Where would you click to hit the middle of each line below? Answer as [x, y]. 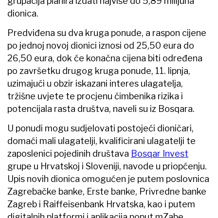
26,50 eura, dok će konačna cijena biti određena [105, 58]
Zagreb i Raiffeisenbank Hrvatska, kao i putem [101, 204]
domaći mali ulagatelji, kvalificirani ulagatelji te [101, 141]
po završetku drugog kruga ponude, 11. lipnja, [99, 71]
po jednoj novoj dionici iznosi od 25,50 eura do [101, 45]
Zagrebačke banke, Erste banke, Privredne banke [107, 191]
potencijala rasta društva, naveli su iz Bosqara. [101, 109]
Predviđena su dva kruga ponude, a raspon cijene [107, 33]
